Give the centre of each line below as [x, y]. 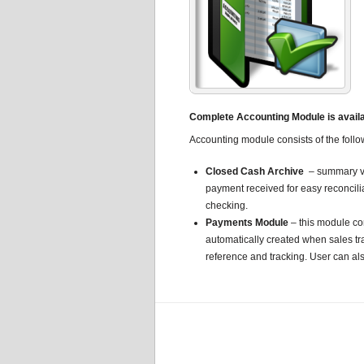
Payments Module [247, 223]
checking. [227, 206]
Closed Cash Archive [256, 171]
